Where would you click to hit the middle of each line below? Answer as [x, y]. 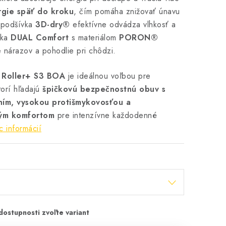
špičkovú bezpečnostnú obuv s [104, 89]
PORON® [138, 38]
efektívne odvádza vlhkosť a [123, 24]
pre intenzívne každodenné [106, 115]
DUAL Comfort [40, 38]
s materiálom [94, 38]
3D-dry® [53, 24]
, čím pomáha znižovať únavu [127, 11]
